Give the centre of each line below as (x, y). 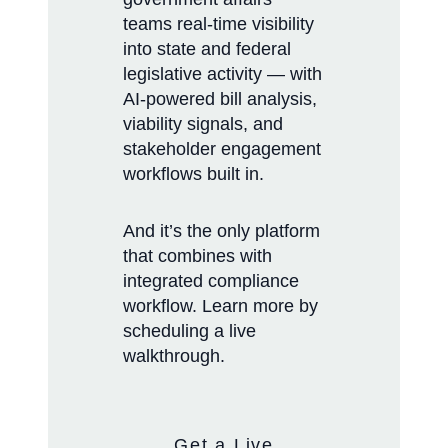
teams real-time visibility (218, 24)
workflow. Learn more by (220, 306)
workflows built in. (196, 174)
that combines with (197, 256)
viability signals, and (203, 124)
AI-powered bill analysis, (220, 99)
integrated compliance (211, 281)
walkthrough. (174, 356)
